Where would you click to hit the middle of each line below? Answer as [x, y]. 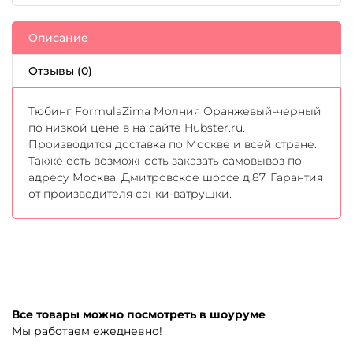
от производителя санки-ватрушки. [130, 194]
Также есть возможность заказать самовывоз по [165, 161]
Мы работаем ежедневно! [87, 331]
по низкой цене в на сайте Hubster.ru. [137, 128]
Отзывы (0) [60, 71]
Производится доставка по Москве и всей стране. [173, 145]
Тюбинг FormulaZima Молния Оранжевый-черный [175, 111]
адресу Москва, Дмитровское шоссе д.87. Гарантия [176, 178]
